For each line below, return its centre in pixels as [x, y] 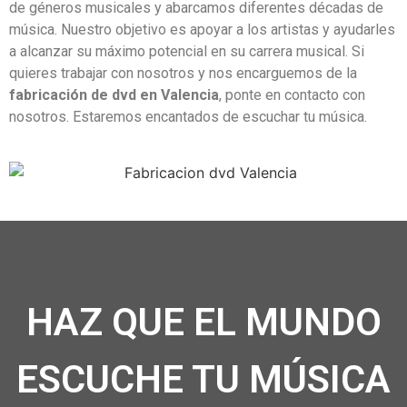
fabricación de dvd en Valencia [114, 95]
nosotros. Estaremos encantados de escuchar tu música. [188, 117]
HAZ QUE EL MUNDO [203, 323]
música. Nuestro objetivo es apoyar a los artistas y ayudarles [202, 30]
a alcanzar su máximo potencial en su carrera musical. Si [187, 52]
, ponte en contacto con [292, 95]
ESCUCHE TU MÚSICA [203, 380]
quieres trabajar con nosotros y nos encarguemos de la [183, 74]
